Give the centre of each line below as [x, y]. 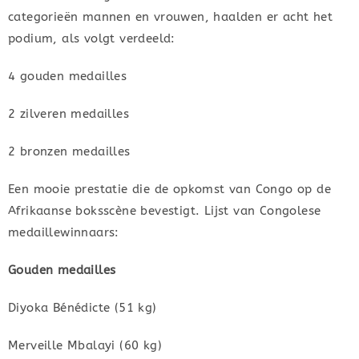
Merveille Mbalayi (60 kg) [85, 346]
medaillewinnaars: [64, 233]
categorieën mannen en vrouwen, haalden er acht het [170, 17]
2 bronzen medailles [69, 152]
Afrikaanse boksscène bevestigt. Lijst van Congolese [165, 211]
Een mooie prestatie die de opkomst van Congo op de [169, 190]
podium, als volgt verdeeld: [92, 39]
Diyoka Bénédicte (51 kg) [83, 308]
